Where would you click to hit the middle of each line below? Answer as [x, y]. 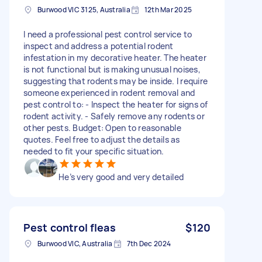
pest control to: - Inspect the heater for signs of [116, 104]
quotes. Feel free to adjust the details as [102, 139]
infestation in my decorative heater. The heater [115, 57]
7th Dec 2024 [149, 243]
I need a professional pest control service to [108, 34]
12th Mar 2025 [168, 9]
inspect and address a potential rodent [99, 46]
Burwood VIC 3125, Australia [84, 9]
